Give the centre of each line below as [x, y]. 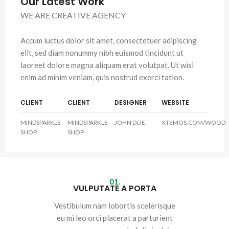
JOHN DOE [130, 122]
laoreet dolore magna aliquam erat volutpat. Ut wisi [107, 65]
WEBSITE [175, 102]
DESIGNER [131, 102]
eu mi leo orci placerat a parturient [114, 218]
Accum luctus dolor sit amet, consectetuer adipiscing [109, 40]
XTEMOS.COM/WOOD [193, 122]
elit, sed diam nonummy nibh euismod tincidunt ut [102, 53]
